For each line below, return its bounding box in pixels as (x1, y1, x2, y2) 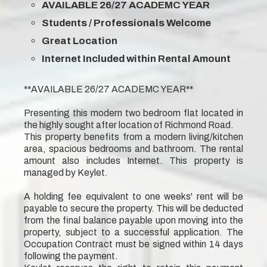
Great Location (42, 35, 117, 46)
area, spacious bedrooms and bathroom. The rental (24, 143, 243, 154)
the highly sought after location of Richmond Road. (24, 119, 234, 130)
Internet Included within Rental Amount (42, 52, 231, 64)
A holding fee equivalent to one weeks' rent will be (24, 191, 243, 201)
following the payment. (24, 250, 118, 261)
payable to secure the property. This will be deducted (24, 203, 243, 213)
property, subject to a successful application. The (24, 226, 243, 237)
